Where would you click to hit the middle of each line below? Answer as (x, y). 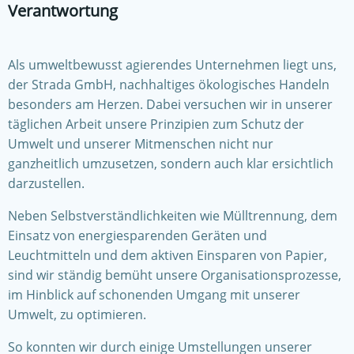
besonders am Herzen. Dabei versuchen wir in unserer (170, 104)
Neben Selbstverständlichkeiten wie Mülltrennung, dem (173, 216)
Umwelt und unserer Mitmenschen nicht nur (141, 144)
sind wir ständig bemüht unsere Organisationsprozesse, (175, 275)
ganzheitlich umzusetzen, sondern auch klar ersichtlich (171, 164)
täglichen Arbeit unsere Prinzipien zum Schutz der (156, 124)
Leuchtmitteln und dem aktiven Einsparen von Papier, (168, 255)
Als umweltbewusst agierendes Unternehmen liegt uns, (172, 65)
